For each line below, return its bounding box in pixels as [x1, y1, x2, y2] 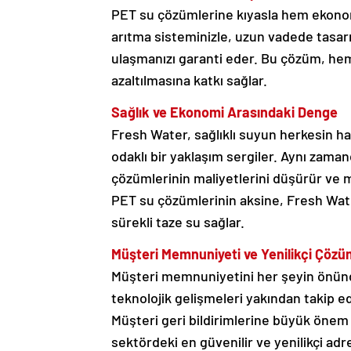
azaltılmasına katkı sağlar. [111, 71, 267, 89]
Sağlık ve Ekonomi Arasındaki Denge [111, 103, 338, 121]
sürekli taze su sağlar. [111, 213, 244, 231]
